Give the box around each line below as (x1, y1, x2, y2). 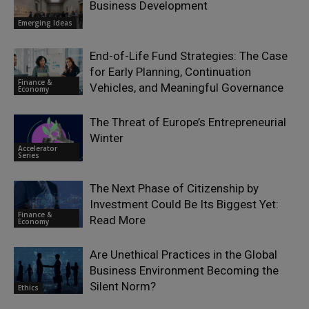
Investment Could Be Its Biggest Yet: (90, 197, 279, 211)
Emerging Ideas (18, 18, 72, 28)
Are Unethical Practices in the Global (90, 247, 277, 261)
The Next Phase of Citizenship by (90, 181, 259, 195)
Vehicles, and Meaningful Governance (90, 80, 283, 94)
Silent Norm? (90, 279, 156, 293)
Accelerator (18, 143, 57, 154)
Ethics (18, 283, 39, 293)
